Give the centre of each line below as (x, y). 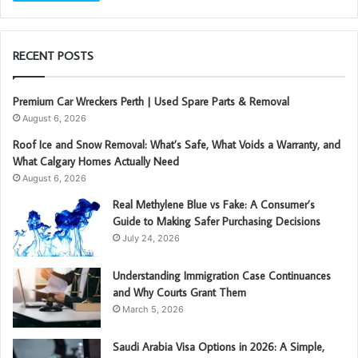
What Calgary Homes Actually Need (96, 161)
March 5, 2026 (153, 309)
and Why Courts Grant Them (179, 292)
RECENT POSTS (53, 56)
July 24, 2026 (151, 238)
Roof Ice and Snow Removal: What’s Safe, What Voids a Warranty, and (177, 145)
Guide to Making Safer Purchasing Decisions (217, 221)
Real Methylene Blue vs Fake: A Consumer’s (214, 205)
